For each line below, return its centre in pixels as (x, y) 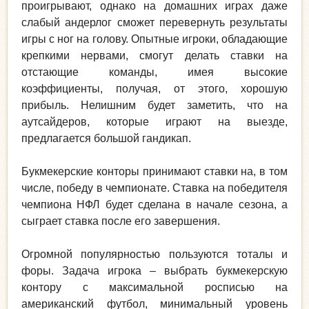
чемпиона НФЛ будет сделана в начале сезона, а (154, 205)
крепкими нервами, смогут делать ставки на (154, 56)
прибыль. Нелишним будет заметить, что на (154, 106)
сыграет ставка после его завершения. (121, 221)
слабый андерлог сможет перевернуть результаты (154, 23)
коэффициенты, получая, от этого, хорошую (154, 89)
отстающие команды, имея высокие (154, 72)
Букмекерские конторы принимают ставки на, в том (154, 172)
